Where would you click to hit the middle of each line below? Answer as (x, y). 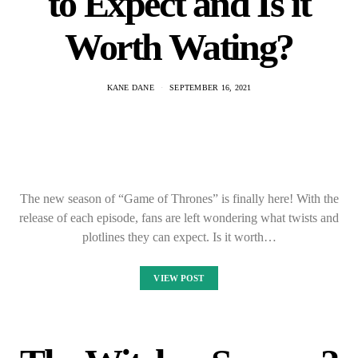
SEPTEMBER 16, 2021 (211, 88)
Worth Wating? (179, 47)
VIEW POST (179, 278)
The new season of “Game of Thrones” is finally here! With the (179, 199)
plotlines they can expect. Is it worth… (179, 237)
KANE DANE (130, 88)
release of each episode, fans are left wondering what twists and (179, 218)
